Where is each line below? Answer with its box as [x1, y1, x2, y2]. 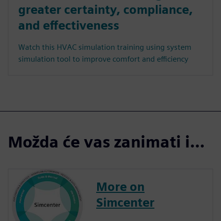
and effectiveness [18, 18, 119, 33]
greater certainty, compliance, [18, 2, 193, 17]
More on [96, 180, 145, 194]
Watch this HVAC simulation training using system [18, 42, 191, 52]
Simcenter [96, 195, 154, 210]
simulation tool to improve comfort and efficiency [18, 54, 188, 64]
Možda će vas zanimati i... [8, 132, 205, 152]
